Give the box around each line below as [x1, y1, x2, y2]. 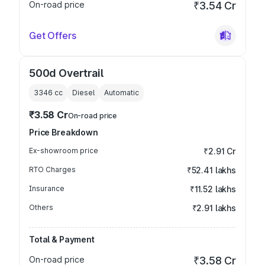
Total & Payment [29, 234, 95, 244]
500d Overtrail [29, 67, 104, 79]
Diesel [72, 88, 95, 97]
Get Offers [29, 30, 76, 41]
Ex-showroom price [29, 146, 98, 155]
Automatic [104, 88, 139, 97]
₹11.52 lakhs [189, 184, 236, 194]
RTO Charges [29, 165, 76, 174]
